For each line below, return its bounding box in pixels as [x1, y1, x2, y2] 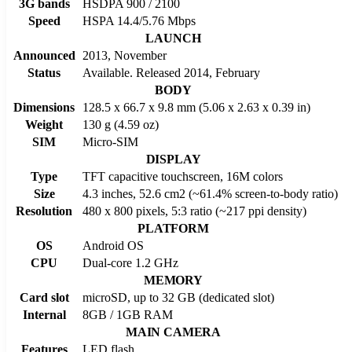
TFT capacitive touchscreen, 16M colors [82, 169, 283, 183]
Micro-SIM [82, 134, 138, 148]
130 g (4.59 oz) [82, 117, 159, 131]
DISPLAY [145, 152, 201, 166]
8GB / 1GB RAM [82, 307, 173, 321]
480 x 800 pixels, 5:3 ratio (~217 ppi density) [82, 203, 306, 218]
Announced [13, 48, 75, 62]
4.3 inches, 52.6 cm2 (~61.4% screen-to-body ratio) [82, 186, 338, 200]
